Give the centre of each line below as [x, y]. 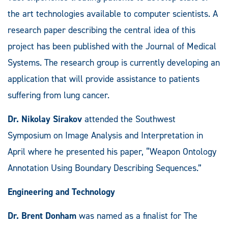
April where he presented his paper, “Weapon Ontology [112, 151]
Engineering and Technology [61, 192]
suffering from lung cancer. [59, 95]
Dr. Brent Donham [42, 216]
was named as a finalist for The [137, 216]
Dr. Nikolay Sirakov [45, 119]
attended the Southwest [129, 119]
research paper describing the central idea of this [102, 30]
